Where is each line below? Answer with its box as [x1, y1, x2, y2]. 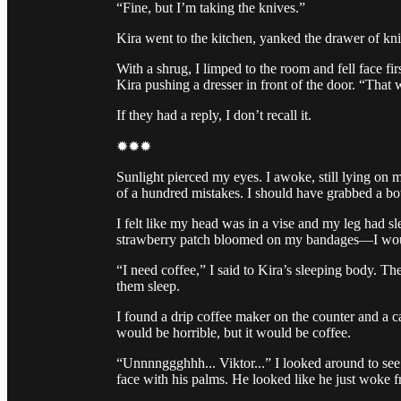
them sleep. [116, 278, 180, 294]
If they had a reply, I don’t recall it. [116, 107, 311, 124]
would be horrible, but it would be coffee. [116, 325, 351, 341]
